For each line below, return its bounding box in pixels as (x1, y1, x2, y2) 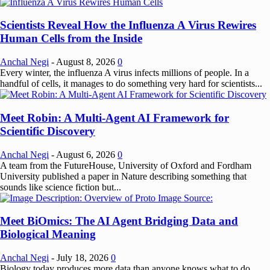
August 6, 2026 (56, 149, 115, 160)
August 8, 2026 (56, 57, 115, 67)
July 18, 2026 (57, 252, 108, 263)
